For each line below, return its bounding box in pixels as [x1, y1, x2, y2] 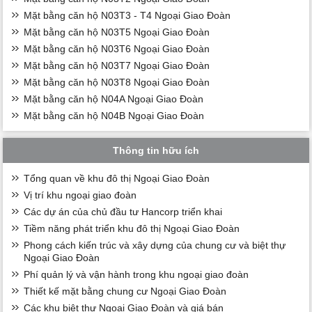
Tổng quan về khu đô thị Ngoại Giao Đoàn [24, 172, 210, 184]
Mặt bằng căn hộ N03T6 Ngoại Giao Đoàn [24, 42, 210, 54]
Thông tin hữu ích [113, 144, 199, 156]
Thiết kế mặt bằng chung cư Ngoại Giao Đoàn [24, 285, 227, 297]
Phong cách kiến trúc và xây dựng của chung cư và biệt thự [24, 239, 286, 251]
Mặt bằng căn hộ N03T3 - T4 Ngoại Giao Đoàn [24, 9, 231, 21]
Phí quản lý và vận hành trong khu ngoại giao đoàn [24, 268, 249, 280]
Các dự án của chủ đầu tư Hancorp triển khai [24, 205, 223, 217]
